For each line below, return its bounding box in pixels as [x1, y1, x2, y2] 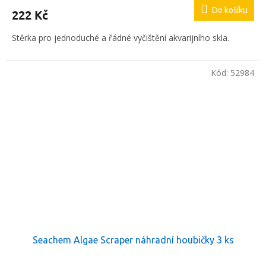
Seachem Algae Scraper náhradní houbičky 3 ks [32, 235, 234, 246]
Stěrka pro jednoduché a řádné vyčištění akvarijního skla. [12, 32, 229, 44]
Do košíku [212, 5, 248, 15]
